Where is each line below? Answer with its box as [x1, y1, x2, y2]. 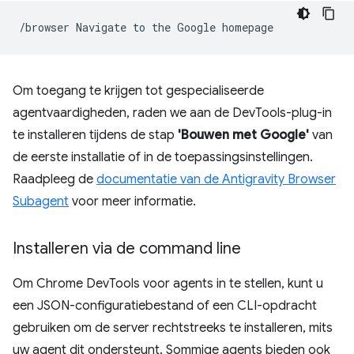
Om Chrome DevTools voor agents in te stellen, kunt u [13, 276, 323, 292]
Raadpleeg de [13, 171, 96, 187]
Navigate [76, 20, 126, 35]
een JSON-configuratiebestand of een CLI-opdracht [13, 298, 317, 314]
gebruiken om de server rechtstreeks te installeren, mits [13, 320, 333, 336]
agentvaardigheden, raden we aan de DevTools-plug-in [13, 105, 332, 121]
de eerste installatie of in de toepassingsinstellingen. [13, 149, 313, 165]
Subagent [13, 194, 69, 209]
